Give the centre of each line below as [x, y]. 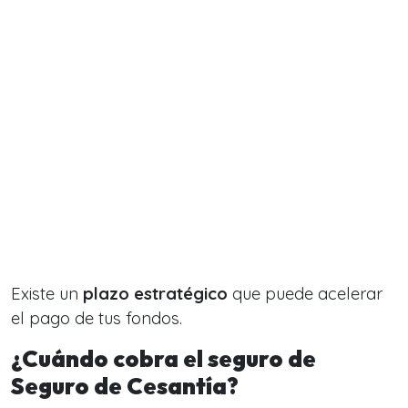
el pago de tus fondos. [97, 318]
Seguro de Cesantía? [125, 386]
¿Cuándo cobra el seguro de [163, 359]
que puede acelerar [305, 294]
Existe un [47, 294]
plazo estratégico [155, 294]
